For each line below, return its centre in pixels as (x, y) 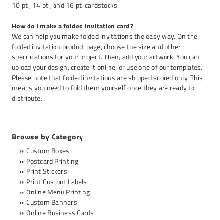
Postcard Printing (52, 161)
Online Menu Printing (58, 192)
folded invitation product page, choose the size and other (96, 46)
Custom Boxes (48, 151)
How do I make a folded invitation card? (72, 26)
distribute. (27, 98)
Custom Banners (52, 202)
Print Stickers (47, 171)
